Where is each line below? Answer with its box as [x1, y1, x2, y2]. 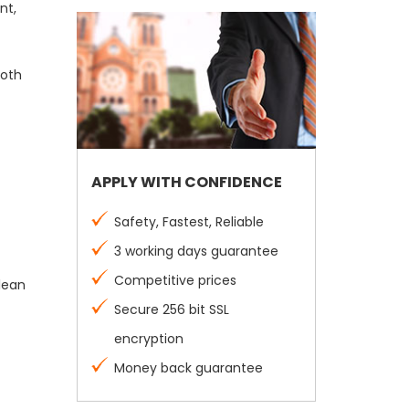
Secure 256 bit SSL [113, 300, 229, 319]
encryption [113, 330, 184, 348]
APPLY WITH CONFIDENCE [90, 172, 282, 193]
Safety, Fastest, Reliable [113, 213, 264, 231]
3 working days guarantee [113, 242, 278, 260]
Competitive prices [113, 271, 236, 289]
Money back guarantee [113, 359, 263, 377]
